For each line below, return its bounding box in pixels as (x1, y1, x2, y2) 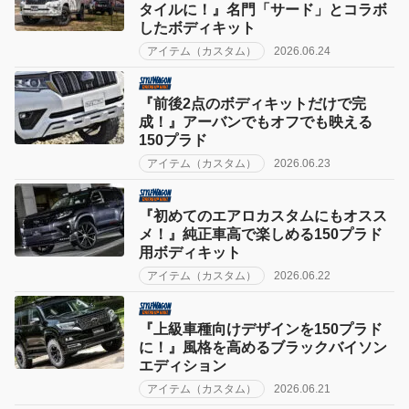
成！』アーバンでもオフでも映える (139, 114, 372, 131)
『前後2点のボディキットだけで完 (139, 96, 366, 112)
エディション (139, 357, 226, 373)
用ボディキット (139, 245, 241, 261)
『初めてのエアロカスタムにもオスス (139, 208, 387, 225)
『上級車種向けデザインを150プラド (139, 320, 383, 337)
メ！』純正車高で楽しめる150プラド (139, 226, 383, 243)
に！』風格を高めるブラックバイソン (139, 339, 387, 355)
